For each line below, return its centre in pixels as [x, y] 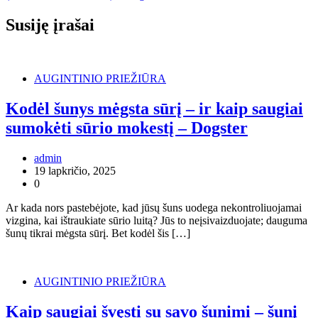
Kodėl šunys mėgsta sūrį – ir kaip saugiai [154, 109]
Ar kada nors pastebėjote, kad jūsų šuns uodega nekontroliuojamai [154, 208]
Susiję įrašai [50, 24]
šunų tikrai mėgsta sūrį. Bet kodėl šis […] [98, 234]
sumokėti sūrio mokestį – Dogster [127, 128]
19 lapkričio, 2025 [75, 171]
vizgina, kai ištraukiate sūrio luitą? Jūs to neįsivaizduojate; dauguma [157, 221]
